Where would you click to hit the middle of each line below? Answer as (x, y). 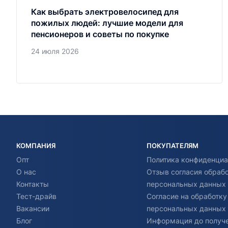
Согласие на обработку (187, 196)
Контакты (33, 184)
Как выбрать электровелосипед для (105, 12)
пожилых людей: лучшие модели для (107, 23)
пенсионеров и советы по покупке (100, 34)
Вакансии (33, 209)
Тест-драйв (36, 196)
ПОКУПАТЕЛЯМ (173, 146)
